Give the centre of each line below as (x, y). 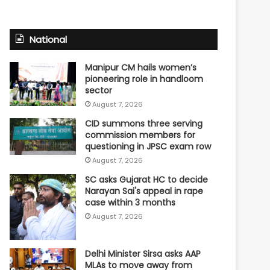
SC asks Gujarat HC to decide (147, 179)
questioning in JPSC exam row (148, 146)
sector (99, 90)
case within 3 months (130, 202)
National (49, 39)
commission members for (140, 135)
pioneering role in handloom (144, 79)
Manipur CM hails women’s (141, 67)
